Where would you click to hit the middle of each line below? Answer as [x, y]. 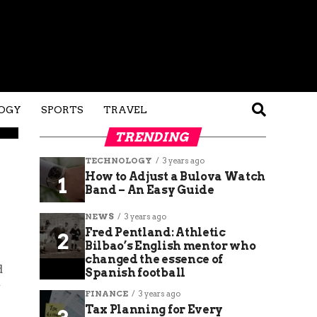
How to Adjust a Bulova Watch [175, 177]
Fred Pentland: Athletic [155, 232]
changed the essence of [154, 259]
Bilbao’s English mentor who [171, 246]
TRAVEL [125, 110]
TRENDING [153, 137]
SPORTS [62, 110]
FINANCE [106, 294]
